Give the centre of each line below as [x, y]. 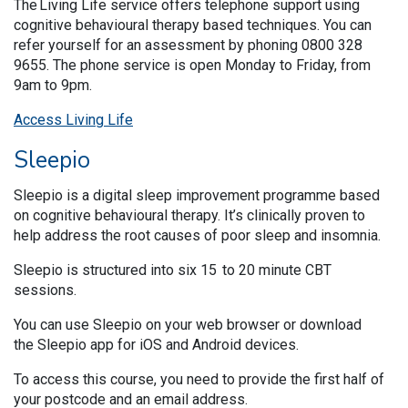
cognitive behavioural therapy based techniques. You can [193, 25]
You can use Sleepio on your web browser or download [188, 325]
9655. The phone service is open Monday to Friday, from [192, 65]
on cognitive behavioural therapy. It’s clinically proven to [189, 215]
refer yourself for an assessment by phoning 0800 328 [188, 45]
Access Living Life [73, 120]
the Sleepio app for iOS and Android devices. [158, 345]
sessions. [48, 290]
